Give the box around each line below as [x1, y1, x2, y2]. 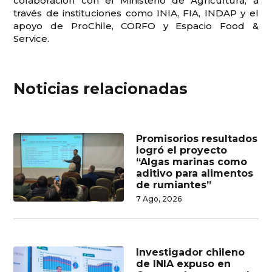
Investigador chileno [136, 246, 245, 258]
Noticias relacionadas [13, 79, 188, 98]
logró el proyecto [136, 144, 227, 156]
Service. [13, 32, 50, 44]
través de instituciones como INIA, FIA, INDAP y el [13, 7, 259, 19]
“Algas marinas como [136, 155, 247, 168]
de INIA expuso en [136, 257, 231, 270]
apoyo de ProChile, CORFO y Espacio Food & [13, 19, 259, 32]
